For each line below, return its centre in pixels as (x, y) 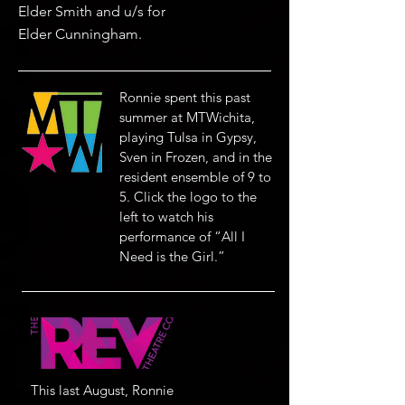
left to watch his (166, 217)
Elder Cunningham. (82, 34)
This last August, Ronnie (102, 390)
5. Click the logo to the (188, 197)
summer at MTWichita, (187, 117)
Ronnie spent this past (185, 97)
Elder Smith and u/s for (92, 11)
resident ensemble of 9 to (195, 177)
